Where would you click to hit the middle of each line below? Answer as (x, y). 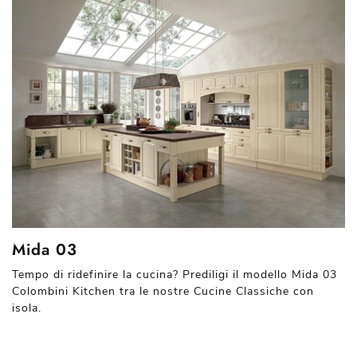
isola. (27, 308)
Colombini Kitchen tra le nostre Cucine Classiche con (163, 291)
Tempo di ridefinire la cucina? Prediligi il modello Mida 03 (175, 275)
